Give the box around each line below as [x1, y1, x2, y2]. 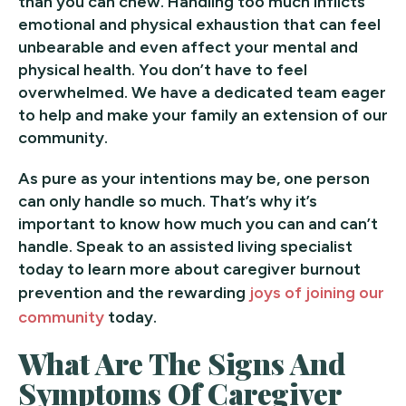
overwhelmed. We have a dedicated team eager [18, 82, 386, 102]
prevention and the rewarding [18, 282, 249, 303]
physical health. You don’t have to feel [18, 59, 307, 80]
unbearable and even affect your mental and [18, 36, 358, 57]
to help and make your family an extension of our [18, 104, 388, 125]
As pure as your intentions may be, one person [18, 168, 370, 188]
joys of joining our [249, 282, 384, 303]
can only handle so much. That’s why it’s [18, 190, 317, 211]
